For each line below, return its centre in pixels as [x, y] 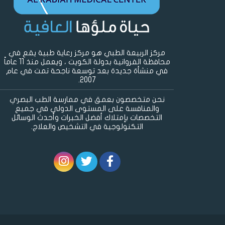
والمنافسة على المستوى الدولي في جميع [87, 109]
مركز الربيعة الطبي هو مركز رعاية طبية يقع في [87, 53]
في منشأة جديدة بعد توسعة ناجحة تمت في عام [87, 71]
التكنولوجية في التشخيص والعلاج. [87, 127]
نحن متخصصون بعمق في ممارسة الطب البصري [87, 100]
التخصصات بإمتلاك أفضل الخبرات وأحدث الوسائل [87, 118]
